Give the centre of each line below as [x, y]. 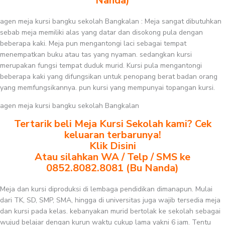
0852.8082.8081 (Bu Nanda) [113, 168]
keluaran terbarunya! [113, 135]
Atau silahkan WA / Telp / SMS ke [113, 157]
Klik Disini [113, 146]
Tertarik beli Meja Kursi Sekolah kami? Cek [113, 124]
